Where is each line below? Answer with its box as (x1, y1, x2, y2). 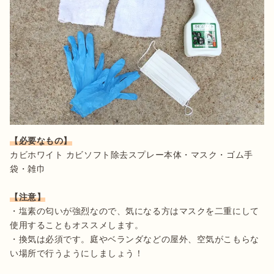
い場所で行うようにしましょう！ (10, 248, 144, 258)
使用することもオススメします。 (10, 220, 144, 230)
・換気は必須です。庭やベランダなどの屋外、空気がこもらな (10, 234, 259, 244)
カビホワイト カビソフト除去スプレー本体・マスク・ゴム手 (10, 149, 253, 160)
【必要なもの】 (10, 135, 72, 146)
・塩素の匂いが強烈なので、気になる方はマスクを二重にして (10, 206, 259, 216)
